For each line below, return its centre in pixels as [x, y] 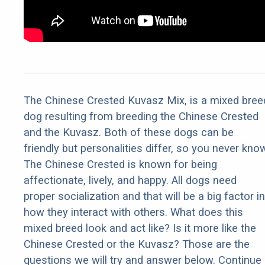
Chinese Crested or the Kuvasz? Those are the [137, 244]
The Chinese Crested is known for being [120, 164]
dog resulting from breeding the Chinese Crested [141, 117]
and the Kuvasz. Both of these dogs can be [129, 132]
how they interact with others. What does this [133, 212]
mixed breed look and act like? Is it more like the [140, 228]
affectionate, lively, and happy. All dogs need [130, 180]
